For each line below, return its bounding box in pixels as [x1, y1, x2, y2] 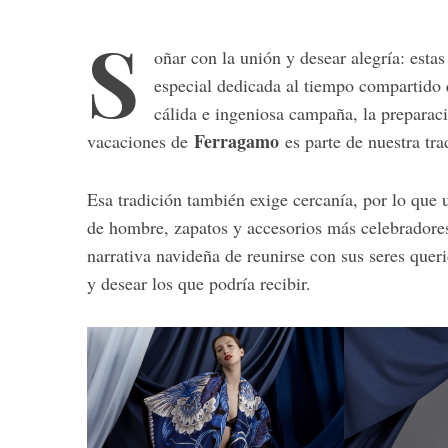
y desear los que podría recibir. [87, 270, 311, 295]
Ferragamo [194, 127, 279, 154]
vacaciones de [87, 128, 194, 153]
